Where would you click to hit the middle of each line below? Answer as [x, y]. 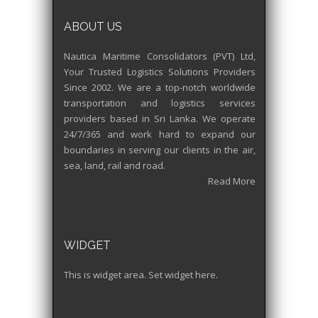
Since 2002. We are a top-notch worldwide [160, 88]
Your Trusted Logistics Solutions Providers [160, 72]
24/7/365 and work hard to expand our [160, 135]
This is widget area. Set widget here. [141, 275]
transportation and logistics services [160, 103]
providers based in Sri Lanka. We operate [160, 119]
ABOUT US [93, 27]
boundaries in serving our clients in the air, [160, 150]
